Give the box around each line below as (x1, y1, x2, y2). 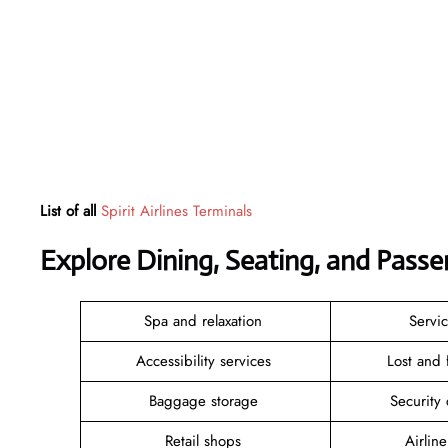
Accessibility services (135, 349, 276, 372)
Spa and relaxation (144, 309, 267, 332)
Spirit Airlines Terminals (101, 199, 252, 222)
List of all (40, 199, 101, 222)
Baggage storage (148, 389, 263, 412)
